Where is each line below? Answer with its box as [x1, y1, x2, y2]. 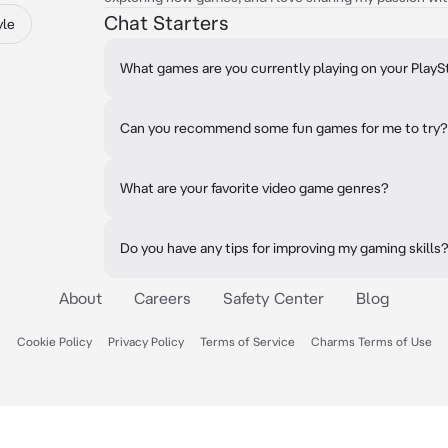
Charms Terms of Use [310, 335, 432, 348]
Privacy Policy [107, 335, 184, 348]
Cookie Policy [16, 335, 92, 348]
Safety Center [223, 289, 324, 307]
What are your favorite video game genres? [120, 180, 389, 196]
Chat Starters [104, 11, 228, 34]
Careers [134, 289, 191, 307]
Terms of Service [199, 335, 295, 348]
